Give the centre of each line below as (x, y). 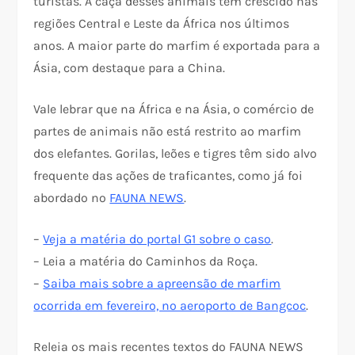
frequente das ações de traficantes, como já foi (168, 176)
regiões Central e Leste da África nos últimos (162, 24)
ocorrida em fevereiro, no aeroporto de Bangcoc (170, 306)
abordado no (72, 198)
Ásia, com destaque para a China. (130, 68)
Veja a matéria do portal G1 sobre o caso (157, 239)
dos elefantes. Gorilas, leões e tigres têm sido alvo (176, 154)
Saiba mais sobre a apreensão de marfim (162, 284)
